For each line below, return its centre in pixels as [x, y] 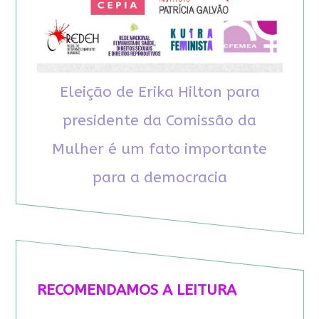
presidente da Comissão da [159, 121]
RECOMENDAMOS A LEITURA [136, 291]
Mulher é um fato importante [159, 150]
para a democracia [159, 178]
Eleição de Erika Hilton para [159, 93]
